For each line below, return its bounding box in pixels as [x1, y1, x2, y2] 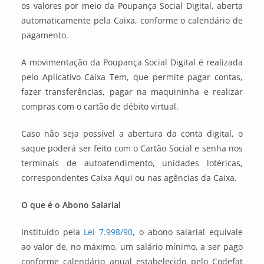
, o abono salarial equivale [133, 226, 243, 237]
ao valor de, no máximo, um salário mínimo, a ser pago [21, 241, 243, 252]
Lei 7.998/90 [84, 226, 133, 237]
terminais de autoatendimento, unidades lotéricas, [21, 157, 243, 169]
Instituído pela [21, 226, 84, 237]
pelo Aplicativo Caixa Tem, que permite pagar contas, [21, 71, 243, 82]
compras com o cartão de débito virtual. [21, 101, 179, 112]
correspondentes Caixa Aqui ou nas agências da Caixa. [21, 172, 237, 183]
